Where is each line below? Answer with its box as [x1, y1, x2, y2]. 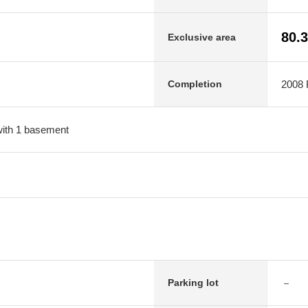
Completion [168, 78, 222, 89]
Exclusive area [168, 31, 236, 43]
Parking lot [168, 277, 219, 288]
